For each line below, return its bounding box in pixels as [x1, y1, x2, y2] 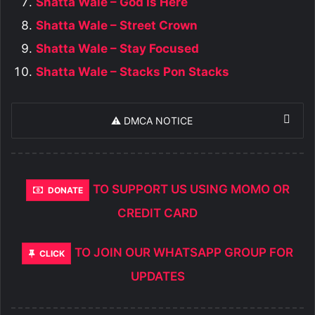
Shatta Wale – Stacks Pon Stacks [36, 64, 229, 79]
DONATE [47, 184, 83, 195]
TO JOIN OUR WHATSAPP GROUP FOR [75, 245, 293, 259]
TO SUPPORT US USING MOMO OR [92, 181, 290, 196]
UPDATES [130, 269, 185, 283]
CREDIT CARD [117, 205, 198, 220]
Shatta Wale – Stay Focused [36, 41, 199, 56]
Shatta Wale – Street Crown [36, 18, 198, 32]
